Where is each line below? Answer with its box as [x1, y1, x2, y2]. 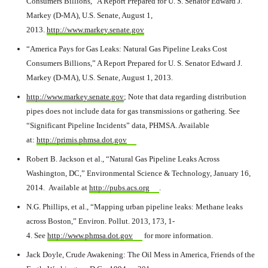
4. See [26, 231, 47, 240]
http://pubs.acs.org [89, 183, 150, 192]
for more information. [142, 231, 213, 240]
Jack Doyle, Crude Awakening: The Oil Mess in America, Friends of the [26, 250, 255, 259]
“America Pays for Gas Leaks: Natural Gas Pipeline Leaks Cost [26, 44, 227, 53]
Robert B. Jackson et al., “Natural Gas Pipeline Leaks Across [26, 154, 220, 163]
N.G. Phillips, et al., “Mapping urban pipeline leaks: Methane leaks [26, 202, 243, 211]
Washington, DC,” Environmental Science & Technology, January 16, [26, 169, 251, 178]
